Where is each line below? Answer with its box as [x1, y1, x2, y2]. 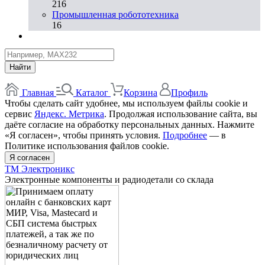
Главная [20, 87, 56, 98]
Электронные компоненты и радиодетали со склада [5, 174, 214, 185]
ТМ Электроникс [5, 163, 75, 174]
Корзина [124, 87, 157, 98]
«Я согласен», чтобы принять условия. [5, 130, 163, 140]
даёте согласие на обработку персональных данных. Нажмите [5, 119, 254, 130]
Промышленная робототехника [52, 9, 179, 20]
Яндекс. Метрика [34, 108, 104, 119]
